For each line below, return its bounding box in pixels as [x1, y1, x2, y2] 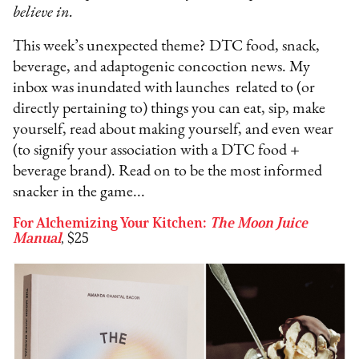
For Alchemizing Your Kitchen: [13, 213, 211, 232]
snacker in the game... [13, 184, 146, 200]
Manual [13, 228, 62, 247]
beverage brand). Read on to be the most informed [13, 163, 323, 179]
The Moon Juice [210, 213, 309, 232]
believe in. [13, 4, 74, 21]
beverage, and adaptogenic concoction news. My [13, 58, 311, 75]
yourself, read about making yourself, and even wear [13, 121, 334, 138]
